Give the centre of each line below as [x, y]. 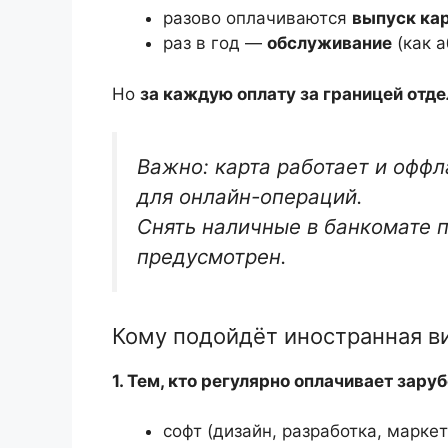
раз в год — [215, 43]
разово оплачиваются [257, 18]
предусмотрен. [212, 257]
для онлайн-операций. [250, 197]
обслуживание [329, 43]
